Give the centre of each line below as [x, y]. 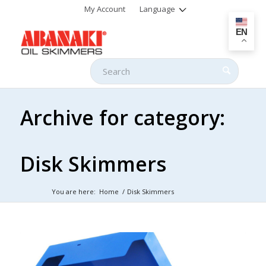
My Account [105, 9]
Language [158, 9]
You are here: [73, 191]
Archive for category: [122, 118]
